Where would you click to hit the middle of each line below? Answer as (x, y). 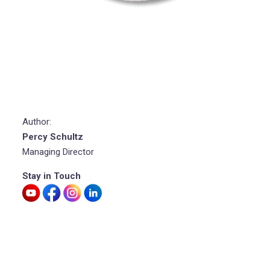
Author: (36, 122)
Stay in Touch (51, 176)
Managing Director (58, 152)
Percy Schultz (52, 137)
